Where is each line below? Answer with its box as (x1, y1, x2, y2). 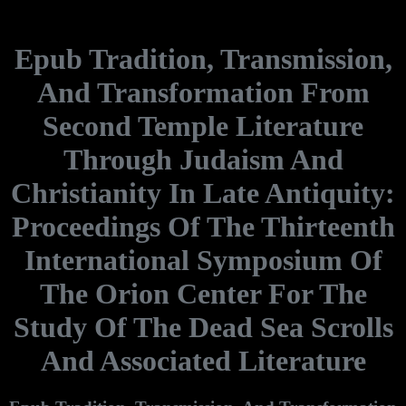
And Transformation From (36, 76, 370, 110)
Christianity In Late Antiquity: (11, 177, 395, 210)
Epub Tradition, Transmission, (14, 43, 392, 76)
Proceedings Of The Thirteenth (11, 210, 395, 244)
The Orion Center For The (39, 277, 367, 311)
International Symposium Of (24, 244, 382, 277)
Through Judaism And (63, 143, 343, 177)
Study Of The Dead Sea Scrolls (13, 311, 393, 344)
